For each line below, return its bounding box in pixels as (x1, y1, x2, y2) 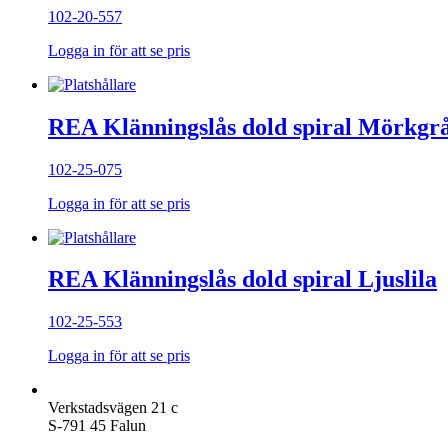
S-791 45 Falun (48, 417, 146, 435)
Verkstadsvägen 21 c (48, 399, 178, 417)
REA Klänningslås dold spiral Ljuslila (48, 266, 437, 293)
